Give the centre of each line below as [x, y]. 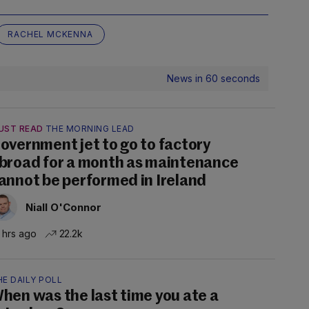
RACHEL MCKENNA [50, 34]
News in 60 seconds [213, 78]
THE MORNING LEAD [90, 129]
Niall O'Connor [63, 207]
